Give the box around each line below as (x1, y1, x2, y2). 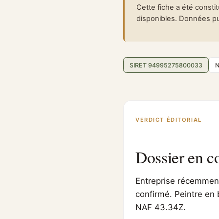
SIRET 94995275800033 (130, 61, 202, 69)
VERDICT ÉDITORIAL (135, 116, 202, 124)
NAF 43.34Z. (135, 202, 186, 212)
